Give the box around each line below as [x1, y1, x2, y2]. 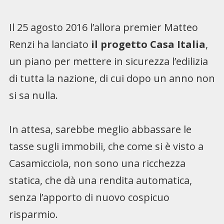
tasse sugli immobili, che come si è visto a [8, 139, 203, 153]
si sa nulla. [8, 88, 58, 102]
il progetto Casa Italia [90, 37, 205, 51]
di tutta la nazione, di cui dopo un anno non [8, 71, 215, 85]
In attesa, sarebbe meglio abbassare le [8, 122, 191, 136]
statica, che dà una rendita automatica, [8, 173, 192, 187]
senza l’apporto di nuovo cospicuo [8, 190, 169, 204]
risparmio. [8, 207, 58, 221]
